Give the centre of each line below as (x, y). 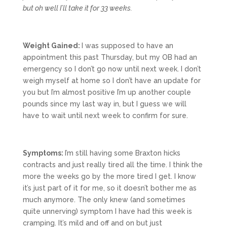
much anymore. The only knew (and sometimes (104, 200)
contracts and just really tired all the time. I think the (112, 165)
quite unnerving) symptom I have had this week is (107, 212)
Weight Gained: (52, 46)
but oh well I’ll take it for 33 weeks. (77, 8)
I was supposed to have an (127, 46)
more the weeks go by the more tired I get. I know (109, 177)
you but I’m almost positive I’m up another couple (107, 92)
